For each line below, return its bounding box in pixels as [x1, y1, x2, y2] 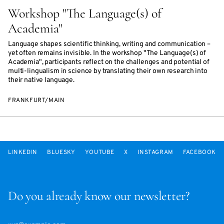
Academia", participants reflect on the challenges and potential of [8, 58, 209, 66]
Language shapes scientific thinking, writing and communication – [8, 40, 211, 48]
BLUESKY [47, 148, 75, 156]
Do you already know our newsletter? [8, 188, 190, 203]
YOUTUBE [84, 148, 114, 156]
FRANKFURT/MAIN [8, 96, 65, 104]
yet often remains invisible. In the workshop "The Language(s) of [8, 49, 206, 57]
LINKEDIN [8, 148, 37, 156]
